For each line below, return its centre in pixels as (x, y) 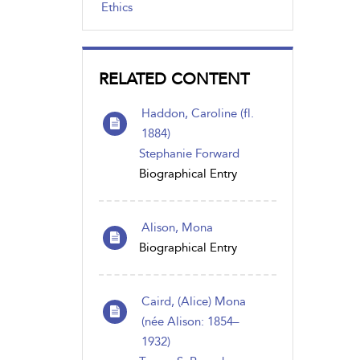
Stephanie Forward (189, 153)
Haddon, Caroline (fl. (198, 113)
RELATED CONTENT (174, 78)
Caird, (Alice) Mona (194, 301)
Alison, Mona (177, 227)
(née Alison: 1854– (190, 321)
